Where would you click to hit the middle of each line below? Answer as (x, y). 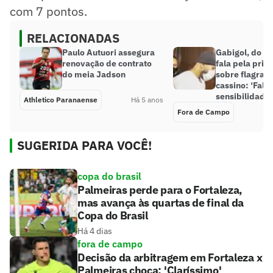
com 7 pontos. (48, 12)
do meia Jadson (94, 75)
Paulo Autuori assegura (108, 53)
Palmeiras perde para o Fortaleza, (160, 190)
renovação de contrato (107, 64)
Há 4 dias (95, 231)
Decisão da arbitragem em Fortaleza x (170, 258)
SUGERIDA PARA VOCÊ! (84, 146)
